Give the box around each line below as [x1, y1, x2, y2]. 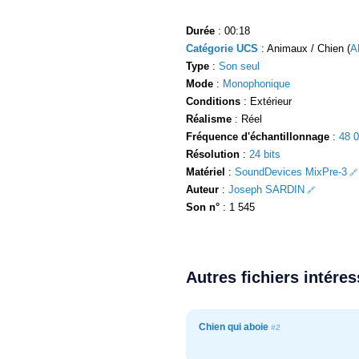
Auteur [186, 183, 219, 196]
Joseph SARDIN [228, 183, 305, 196]
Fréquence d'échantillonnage [186, 130, 329, 143]
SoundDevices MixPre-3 [235, 165, 347, 178]
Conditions [186, 95, 240, 107]
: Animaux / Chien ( [258, 42, 350, 54]
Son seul [219, 59, 260, 72]
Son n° [186, 200, 220, 213]
